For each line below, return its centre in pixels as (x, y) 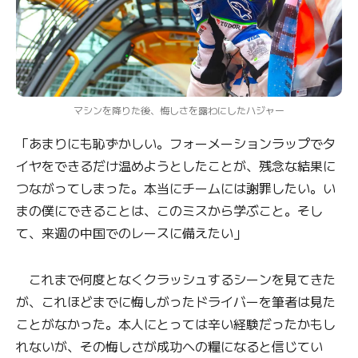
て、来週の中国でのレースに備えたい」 (131, 233)
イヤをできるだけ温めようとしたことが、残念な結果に (176, 166)
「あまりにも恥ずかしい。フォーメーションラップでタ (176, 143)
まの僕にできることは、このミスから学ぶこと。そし (169, 211)
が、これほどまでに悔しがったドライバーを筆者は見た (176, 302)
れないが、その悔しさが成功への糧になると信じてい (169, 346)
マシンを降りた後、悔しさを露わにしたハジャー (179, 110)
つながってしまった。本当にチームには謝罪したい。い (176, 188)
